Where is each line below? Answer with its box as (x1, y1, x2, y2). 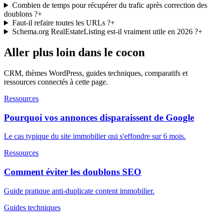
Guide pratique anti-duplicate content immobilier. (4, 186, 154, 195)
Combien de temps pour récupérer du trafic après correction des (12, 1, 207, 10)
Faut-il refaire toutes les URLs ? (12, 19, 110, 27)
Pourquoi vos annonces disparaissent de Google (4, 112, 194, 123)
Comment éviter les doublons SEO (4, 167, 141, 177)
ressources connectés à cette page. (4, 77, 108, 86)
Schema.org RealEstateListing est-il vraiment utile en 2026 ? (12, 27, 198, 36)
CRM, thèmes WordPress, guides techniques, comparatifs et (4, 68, 188, 77)
